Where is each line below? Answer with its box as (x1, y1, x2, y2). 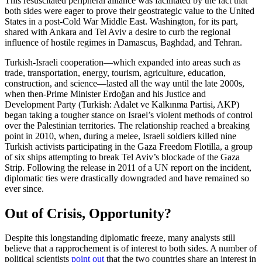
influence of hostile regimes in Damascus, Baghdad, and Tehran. (5, 37, 242, 47)
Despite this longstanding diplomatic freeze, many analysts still (5, 233, 235, 243)
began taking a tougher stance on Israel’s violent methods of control (5, 109, 253, 120)
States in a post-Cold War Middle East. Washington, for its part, (5, 16, 238, 26)
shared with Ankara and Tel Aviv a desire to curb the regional (5, 26, 230, 37)
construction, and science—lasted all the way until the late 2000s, (5, 78, 244, 88)
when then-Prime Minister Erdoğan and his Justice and (5, 88, 206, 99)
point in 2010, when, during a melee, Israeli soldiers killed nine (5, 130, 236, 141)
